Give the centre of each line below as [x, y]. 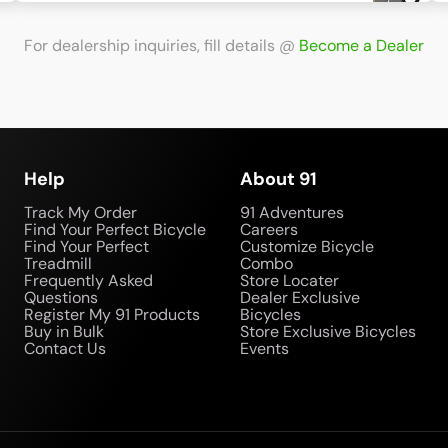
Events [264, 348]
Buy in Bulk [64, 331]
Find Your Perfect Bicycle [115, 229]
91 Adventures [292, 212]
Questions [61, 297]
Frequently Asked [88, 280]
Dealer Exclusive [300, 297]
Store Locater [289, 280]
